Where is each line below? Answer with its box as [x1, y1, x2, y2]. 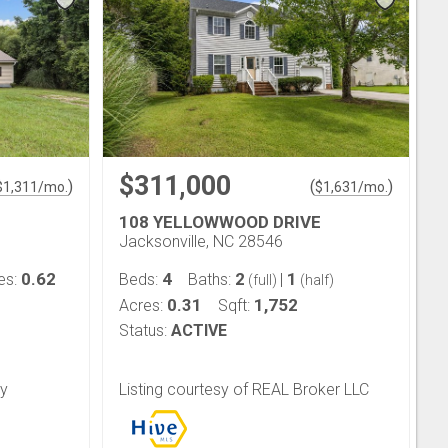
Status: [119, 320, 167, 340]
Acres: [119, 295, 167, 315]
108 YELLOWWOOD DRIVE [119, 211, 321, 232]
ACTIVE [171, 320, 227, 340]
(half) [297, 271, 334, 288]
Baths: [188, 269, 235, 289]
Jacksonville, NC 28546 [119, 231, 283, 251]
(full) [245, 271, 280, 288]
